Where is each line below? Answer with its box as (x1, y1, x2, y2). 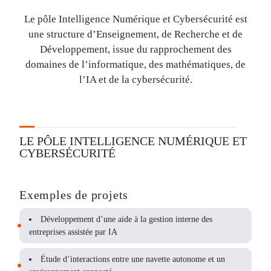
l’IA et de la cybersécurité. (79, 74, 192, 85)
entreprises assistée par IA (29, 227, 117, 237)
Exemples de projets (19, 188, 129, 201)
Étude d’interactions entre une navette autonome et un (41, 255, 225, 264)
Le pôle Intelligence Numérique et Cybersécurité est (24, 13, 247, 25)
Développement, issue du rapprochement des (39, 44, 232, 55)
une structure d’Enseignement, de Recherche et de (28, 28, 243, 40)
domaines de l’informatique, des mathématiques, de (25, 59, 246, 70)
